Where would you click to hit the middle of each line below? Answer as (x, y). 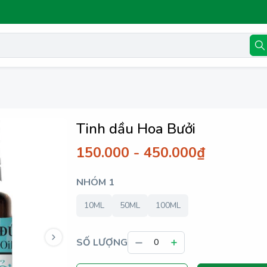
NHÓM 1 (95, 182)
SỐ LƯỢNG (102, 243)
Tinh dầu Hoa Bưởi (136, 129)
